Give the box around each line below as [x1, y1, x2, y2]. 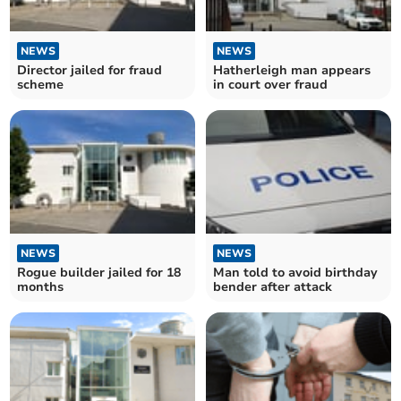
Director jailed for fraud [17, 61, 163, 79]
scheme [17, 75, 64, 93]
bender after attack [213, 278, 332, 296]
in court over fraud [213, 75, 328, 93]
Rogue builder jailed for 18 [17, 264, 182, 282]
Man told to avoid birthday [213, 264, 378, 282]
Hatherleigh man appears [213, 61, 371, 79]
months [17, 278, 64, 296]
